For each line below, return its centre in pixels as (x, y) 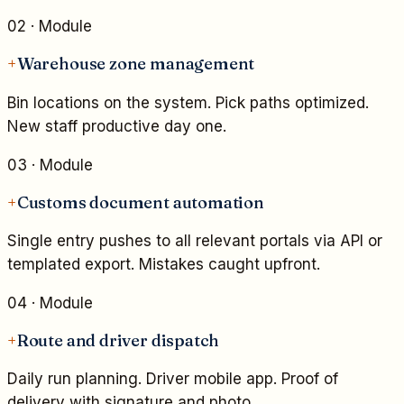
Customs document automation (140, 202)
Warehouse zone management (136, 64)
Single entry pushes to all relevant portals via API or (195, 241)
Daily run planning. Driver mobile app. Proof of (173, 379)
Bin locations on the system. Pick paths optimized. (188, 102)
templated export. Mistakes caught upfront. (164, 264)
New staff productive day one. (117, 126)
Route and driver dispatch (118, 341)
